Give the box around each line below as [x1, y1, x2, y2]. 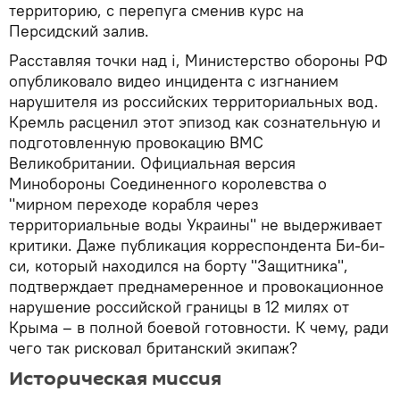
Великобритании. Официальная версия [9, 153, 296, 174]
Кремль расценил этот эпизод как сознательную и [9, 112, 380, 133]
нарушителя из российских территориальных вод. [9, 91, 379, 112]
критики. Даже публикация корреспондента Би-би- [9, 235, 385, 256]
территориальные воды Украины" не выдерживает [9, 214, 382, 236]
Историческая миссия [9, 365, 221, 393]
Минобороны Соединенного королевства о [9, 173, 327, 195]
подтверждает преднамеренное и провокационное [9, 276, 384, 297]
